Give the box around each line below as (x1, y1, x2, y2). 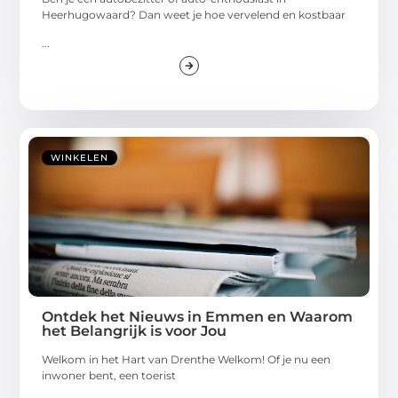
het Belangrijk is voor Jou (42, 322, 227, 340)
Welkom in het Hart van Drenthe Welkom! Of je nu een (42, 353, 331, 367)
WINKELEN (51, 152, 109, 164)
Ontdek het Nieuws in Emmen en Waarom (42, 308, 354, 326)
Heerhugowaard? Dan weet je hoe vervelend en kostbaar (42, 7, 346, 21)
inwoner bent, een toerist (42, 369, 177, 383)
